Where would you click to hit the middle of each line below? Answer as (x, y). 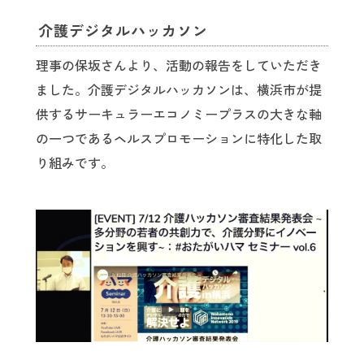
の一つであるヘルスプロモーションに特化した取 (179, 139)
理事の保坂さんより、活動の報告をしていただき (179, 66)
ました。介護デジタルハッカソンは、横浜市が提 (179, 91)
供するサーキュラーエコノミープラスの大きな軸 (179, 115)
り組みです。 (75, 164)
